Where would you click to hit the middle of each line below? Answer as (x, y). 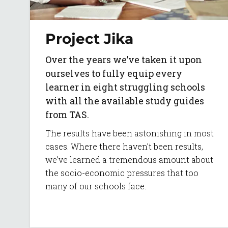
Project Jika (89, 39)
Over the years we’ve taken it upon (124, 60)
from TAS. (67, 115)
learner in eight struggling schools (125, 87)
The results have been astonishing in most (130, 133)
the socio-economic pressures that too (122, 173)
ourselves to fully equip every (114, 74)
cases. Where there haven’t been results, (124, 147)
